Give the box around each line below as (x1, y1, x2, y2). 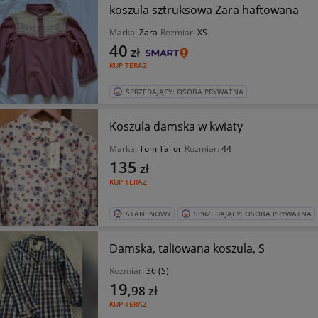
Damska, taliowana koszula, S (109, 240, 265, 256)
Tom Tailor (138, 142, 182, 155)
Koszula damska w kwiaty (109, 118, 243, 134)
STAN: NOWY (125, 208, 171, 219)
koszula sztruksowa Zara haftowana (109, 2, 299, 18)
